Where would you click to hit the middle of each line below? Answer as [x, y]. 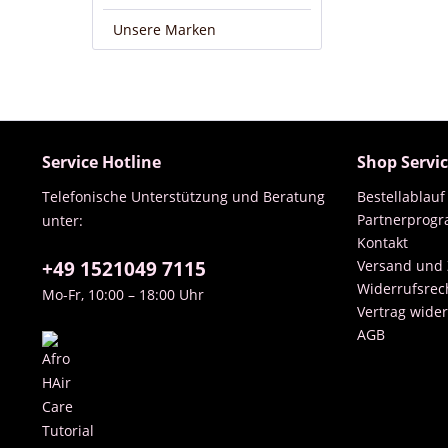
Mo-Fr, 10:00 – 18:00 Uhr [123, 294]
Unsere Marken [164, 29]
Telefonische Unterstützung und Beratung [183, 196]
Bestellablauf [401, 196]
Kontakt [382, 242]
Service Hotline [101, 162]
